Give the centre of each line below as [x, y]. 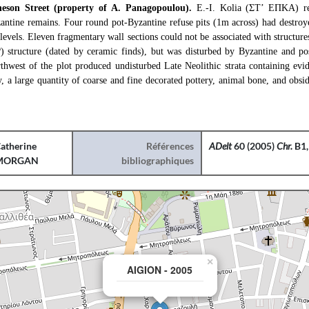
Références [170, 146]
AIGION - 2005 [160, 270]
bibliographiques [158, 160]
